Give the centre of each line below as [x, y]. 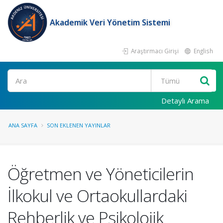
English [203, 51]
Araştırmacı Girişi [154, 51]
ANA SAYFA [23, 125]
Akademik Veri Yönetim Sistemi [110, 22]
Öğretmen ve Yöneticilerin [101, 174]
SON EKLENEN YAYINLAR [79, 125]
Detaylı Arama [185, 101]
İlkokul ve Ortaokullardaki [97, 196]
